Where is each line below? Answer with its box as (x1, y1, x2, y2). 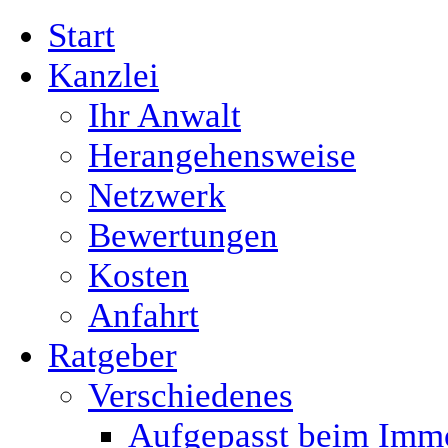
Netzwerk (88, 176, 226, 215)
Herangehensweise (88, 136, 356, 175)
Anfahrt (88, 296, 199, 335)
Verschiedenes (88, 376, 293, 415)
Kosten (88, 256, 189, 295)
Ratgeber (48, 336, 177, 375)
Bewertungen (88, 216, 278, 255)
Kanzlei (48, 56, 159, 95)
